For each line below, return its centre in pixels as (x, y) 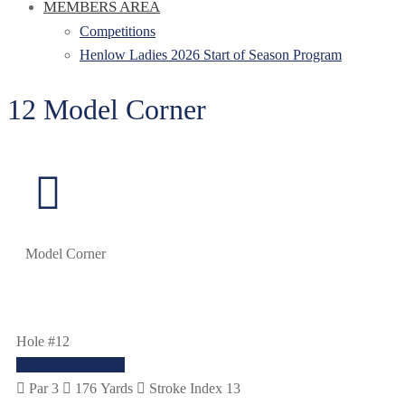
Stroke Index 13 (195, 389)
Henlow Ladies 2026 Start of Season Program (211, 55)
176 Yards (104, 389)
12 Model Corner (107, 110)
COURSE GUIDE (71, 365)
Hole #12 (43, 342)
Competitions (118, 31)
